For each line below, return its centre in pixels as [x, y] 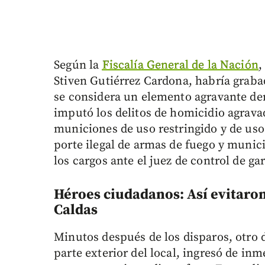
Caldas [76, 210]
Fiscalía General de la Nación [180, 66]
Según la [78, 66]
